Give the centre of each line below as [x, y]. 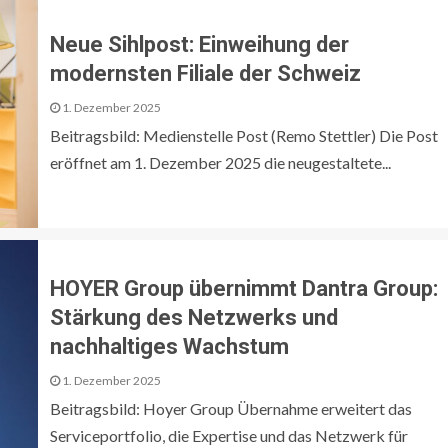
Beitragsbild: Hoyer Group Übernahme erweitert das [231, 409]
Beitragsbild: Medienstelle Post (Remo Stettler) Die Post [244, 136]
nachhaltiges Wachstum [169, 347]
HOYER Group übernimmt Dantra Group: [244, 289]
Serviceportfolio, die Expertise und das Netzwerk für [229, 436]
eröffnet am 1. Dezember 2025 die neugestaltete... [220, 163]
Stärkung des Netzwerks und [194, 318]
